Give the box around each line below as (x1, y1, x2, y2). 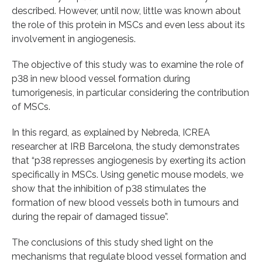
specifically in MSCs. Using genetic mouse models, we (12, 168, 243, 180)
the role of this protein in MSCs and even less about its (12, 19, 245, 30)
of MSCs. (12, 101, 50, 112)
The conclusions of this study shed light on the (12, 236, 213, 248)
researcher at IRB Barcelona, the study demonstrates (12, 140, 240, 152)
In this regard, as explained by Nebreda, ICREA (12, 126, 210, 138)
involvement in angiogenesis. (12, 33, 136, 44)
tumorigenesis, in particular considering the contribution (12, 87, 249, 98)
